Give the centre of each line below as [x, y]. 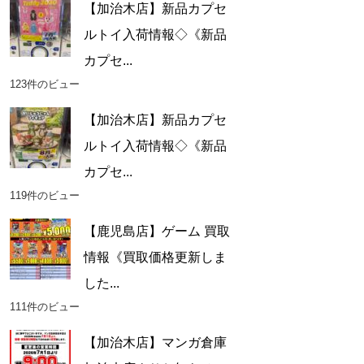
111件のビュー [44, 307]
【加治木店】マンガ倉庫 [155, 343]
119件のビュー [44, 196]
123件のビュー [44, 84]
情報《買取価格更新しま [155, 258]
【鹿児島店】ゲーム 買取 [156, 232]
